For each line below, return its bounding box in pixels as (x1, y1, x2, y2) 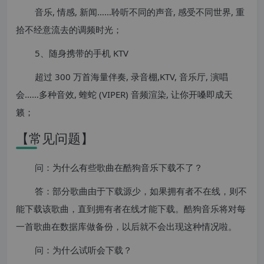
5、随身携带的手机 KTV (35, 47, 128, 60)
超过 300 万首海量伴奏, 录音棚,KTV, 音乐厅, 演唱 (35, 71, 228, 83)
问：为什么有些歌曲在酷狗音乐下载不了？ (35, 161, 203, 174)
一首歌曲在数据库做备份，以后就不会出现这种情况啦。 (16, 220, 237, 233)
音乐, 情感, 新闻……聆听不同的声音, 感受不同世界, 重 (35, 6, 245, 18)
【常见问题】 (16, 129, 94, 147)
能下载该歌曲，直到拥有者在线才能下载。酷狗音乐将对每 (16, 203, 246, 215)
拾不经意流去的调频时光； (16, 24, 122, 36)
